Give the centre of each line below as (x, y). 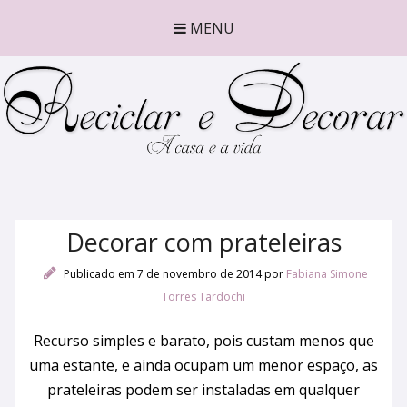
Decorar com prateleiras (203, 243)
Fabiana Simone (327, 274)
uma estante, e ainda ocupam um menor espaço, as (203, 366)
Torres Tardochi (203, 297)
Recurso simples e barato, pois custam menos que (203, 341)
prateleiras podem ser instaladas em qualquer (203, 390)
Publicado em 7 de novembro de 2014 (163, 274)
